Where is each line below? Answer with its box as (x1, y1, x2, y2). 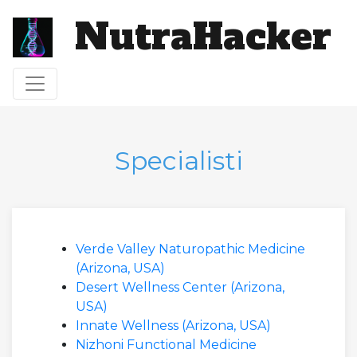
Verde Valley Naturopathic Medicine (76, 241, 305, 257)
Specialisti (114, 145, 243, 176)
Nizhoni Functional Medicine (76, 337, 257, 352)
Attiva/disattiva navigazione (23, 70, 242, 89)
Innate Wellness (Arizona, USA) (76, 318, 271, 333)
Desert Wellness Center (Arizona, (76, 280, 284, 295)
